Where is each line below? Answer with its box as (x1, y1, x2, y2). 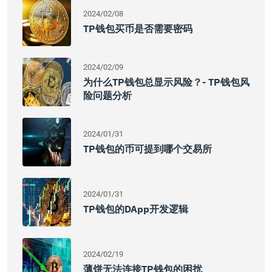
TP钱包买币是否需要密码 (83, 22, 192, 35)
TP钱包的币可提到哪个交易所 (83, 143, 212, 155)
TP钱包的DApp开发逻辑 (83, 203, 188, 215)
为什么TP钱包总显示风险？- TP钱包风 (83, 76, 250, 88)
